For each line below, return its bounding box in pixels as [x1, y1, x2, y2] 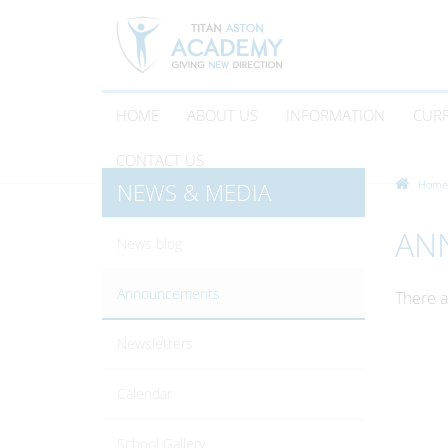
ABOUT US [187, 105, 258, 125]
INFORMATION [286, 105, 385, 125]
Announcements [117, 284, 220, 303]
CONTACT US [116, 150, 204, 170]
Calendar [117, 384, 172, 403]
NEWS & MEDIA [117, 177, 271, 207]
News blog [117, 234, 182, 253]
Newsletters [117, 334, 193, 353]
